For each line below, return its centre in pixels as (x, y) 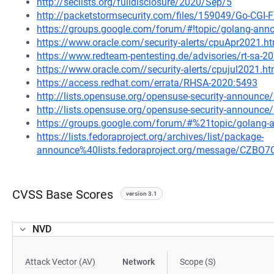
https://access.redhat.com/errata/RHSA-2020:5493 (147, 83)
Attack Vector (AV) (60, 262)
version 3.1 (142, 194)
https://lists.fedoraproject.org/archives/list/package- (150, 137)
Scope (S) (198, 262)
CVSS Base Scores (63, 194)
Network (139, 262)
